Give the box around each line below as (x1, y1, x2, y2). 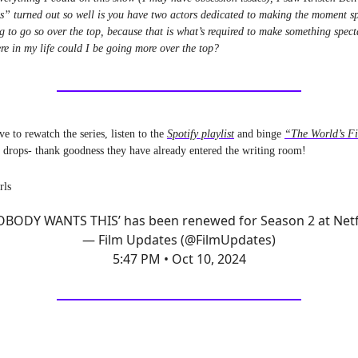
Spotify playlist (167, 128, 234, 141)
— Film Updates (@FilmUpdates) (82, 231, 276, 249)
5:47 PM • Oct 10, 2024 (112, 250, 246, 268)
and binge (234, 128, 284, 141)
